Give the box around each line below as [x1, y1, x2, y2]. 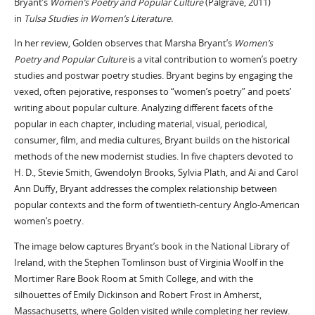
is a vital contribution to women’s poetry [126, 53, 297, 66]
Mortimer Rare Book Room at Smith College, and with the [13, 273, 253, 285]
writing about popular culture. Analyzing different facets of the [13, 102, 273, 115]
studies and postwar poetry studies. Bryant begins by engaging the [13, 70, 292, 82]
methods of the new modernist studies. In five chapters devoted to [13, 150, 293, 163]
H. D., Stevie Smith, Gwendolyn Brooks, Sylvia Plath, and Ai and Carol [13, 167, 298, 179]
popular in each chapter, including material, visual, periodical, [13, 118, 267, 131]
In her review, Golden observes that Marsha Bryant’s [13, 37, 234, 50]
